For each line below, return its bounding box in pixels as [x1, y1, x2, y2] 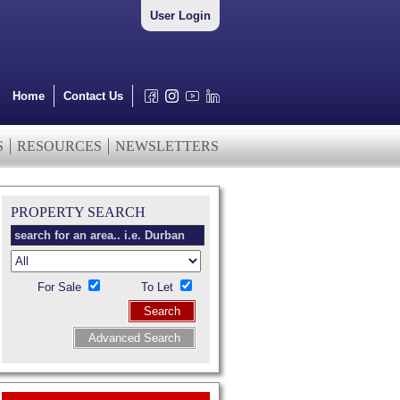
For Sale [37, 280, 85, 294]
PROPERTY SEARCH [11, 204, 146, 220]
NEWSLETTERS [115, 138, 219, 154]
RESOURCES [17, 138, 102, 154]
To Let [141, 280, 177, 294]
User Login [150, 9, 211, 22]
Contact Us [63, 89, 123, 103]
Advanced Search [88, 331, 180, 345]
